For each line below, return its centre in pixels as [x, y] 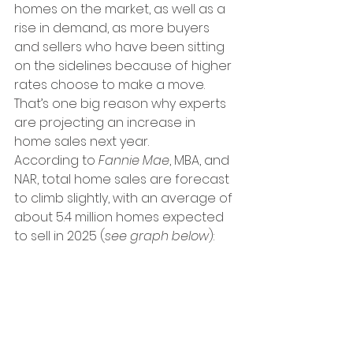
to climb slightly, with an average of [125, 198]
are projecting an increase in [106, 123]
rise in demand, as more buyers [113, 28]
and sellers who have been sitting [121, 47]
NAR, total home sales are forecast [123, 179]
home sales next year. [82, 141]
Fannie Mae [134, 160]
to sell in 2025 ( [59, 236]
